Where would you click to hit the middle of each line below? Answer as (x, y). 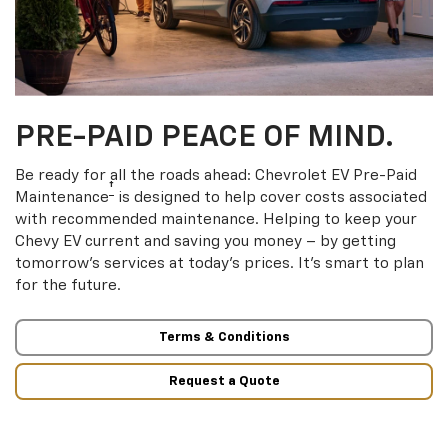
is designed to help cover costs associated (270, 198)
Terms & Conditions (224, 338)
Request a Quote (224, 381)
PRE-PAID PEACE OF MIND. (204, 138)
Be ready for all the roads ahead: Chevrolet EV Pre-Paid (216, 176)
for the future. (68, 286)
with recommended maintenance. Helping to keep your (216, 220)
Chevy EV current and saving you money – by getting (205, 242)
